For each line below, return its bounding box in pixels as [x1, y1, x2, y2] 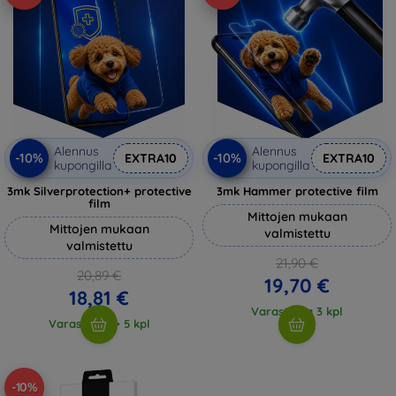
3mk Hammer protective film [216, 183, 378, 198]
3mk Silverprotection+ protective [6, 183, 192, 198]
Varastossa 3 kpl [251, 303, 343, 318]
